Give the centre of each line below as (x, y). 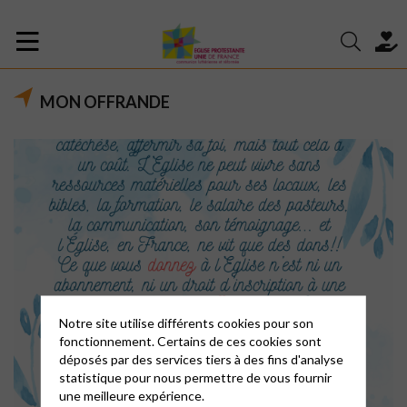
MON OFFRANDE (105, 102)
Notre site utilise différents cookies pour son (186, 323)
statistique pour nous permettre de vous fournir (195, 377)
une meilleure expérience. (131, 395)
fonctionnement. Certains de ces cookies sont (190, 341)
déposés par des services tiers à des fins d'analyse (201, 359)
